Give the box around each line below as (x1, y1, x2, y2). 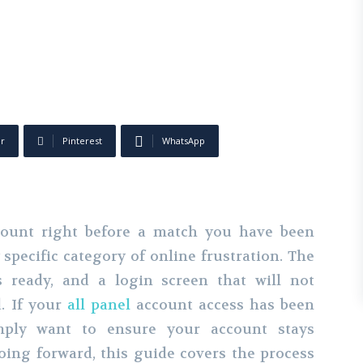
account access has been (130, 296, 315, 314)
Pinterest (62, 135, 102, 147)
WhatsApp (162, 135, 205, 147)
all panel (66, 296, 130, 314)
